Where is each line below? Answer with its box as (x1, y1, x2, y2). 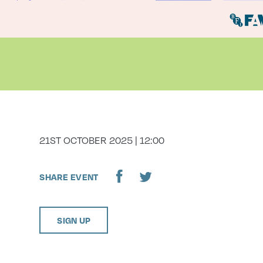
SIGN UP (57, 215, 91, 226)
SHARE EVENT (39, 171, 99, 182)
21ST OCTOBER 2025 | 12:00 (39, 133, 165, 147)
